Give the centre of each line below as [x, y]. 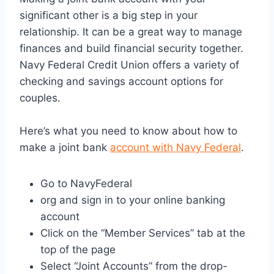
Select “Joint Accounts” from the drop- [134, 266]
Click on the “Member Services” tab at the [143, 233]
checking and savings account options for [121, 82]
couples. [40, 98]
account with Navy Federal [176, 148]
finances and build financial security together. [131, 49]
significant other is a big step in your [109, 16]
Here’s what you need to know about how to [128, 131]
